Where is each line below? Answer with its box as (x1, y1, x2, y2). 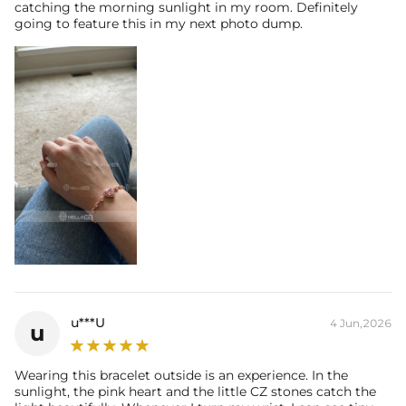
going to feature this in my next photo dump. (14, 15, 303, 33)
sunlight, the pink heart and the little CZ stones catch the (14, 383, 376, 401)
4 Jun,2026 (330, 316, 391, 331)
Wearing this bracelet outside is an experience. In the (14, 367, 348, 384)
